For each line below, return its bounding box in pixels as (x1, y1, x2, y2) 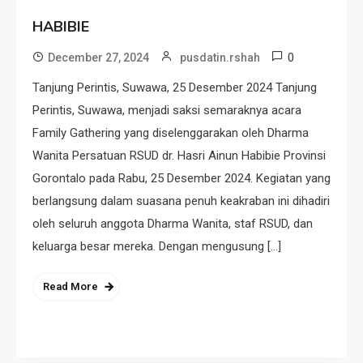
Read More (43, 280, 98, 293)
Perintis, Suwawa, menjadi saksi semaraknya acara (32, 103, 301, 118)
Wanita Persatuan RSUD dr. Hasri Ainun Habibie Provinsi (32, 148, 326, 164)
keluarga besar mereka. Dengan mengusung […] (32, 239, 281, 254)
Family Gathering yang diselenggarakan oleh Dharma (32, 126, 309, 141)
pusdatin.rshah (180, 51, 260, 65)
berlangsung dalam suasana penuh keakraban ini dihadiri (32, 194, 330, 209)
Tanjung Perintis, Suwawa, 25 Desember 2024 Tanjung (32, 80, 317, 96)
